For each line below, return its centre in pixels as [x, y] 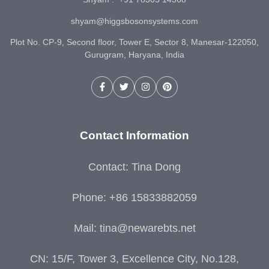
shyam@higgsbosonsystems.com [134, 21]
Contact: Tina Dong [134, 167]
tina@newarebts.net [147, 228]
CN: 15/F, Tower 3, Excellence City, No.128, [134, 258]
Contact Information [134, 135]
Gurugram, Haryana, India [134, 55]
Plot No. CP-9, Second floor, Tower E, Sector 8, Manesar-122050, [134, 42]
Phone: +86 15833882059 [134, 197]
